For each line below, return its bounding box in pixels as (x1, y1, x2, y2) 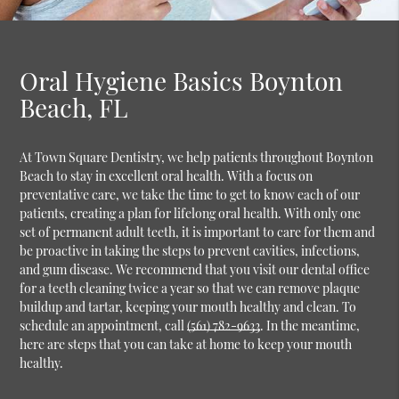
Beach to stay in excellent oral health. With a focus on (20, 167, 313, 184)
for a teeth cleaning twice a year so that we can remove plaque (20, 279, 361, 297)
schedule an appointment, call (20, 316, 188, 334)
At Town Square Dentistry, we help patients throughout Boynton (20, 148, 374, 166)
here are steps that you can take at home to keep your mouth (20, 335, 353, 353)
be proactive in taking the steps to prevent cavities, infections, (20, 241, 361, 259)
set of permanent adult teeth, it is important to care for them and (20, 223, 376, 240)
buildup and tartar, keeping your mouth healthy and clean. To (20, 297, 357, 315)
